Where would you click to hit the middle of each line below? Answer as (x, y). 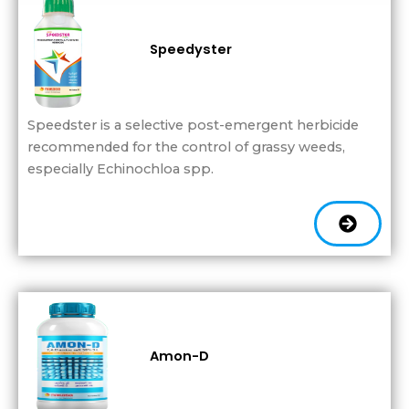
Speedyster (191, 49)
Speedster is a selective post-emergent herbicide (193, 125)
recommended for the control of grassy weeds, (186, 147)
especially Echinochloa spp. (121, 168)
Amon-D (179, 357)
